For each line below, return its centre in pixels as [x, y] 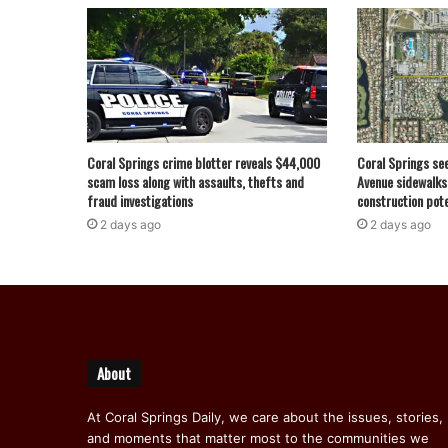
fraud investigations [140, 201]
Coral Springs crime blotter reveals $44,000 [203, 163]
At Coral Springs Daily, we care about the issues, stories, [265, 417]
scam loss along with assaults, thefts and [195, 182]
